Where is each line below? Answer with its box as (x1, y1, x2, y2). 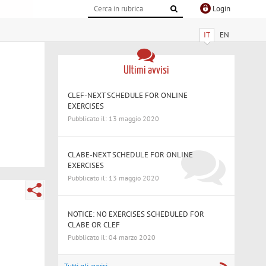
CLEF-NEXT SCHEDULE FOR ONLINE (68, 90, 188, 100)
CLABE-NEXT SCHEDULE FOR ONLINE (68, 149, 194, 160)
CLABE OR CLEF (68, 219, 121, 230)
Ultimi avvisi (123, 64, 169, 76)
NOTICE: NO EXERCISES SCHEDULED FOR (68, 208, 205, 219)
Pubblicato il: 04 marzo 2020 (68, 232, 156, 242)
